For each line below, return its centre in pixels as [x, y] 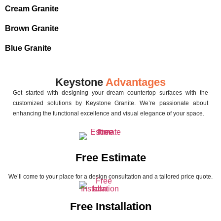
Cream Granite [32, 9]
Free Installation [110, 206]
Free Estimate [110, 157]
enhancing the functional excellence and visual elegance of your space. [109, 114]
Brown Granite [32, 29]
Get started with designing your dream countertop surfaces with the [110, 93]
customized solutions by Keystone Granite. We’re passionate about [110, 103]
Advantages [136, 82]
